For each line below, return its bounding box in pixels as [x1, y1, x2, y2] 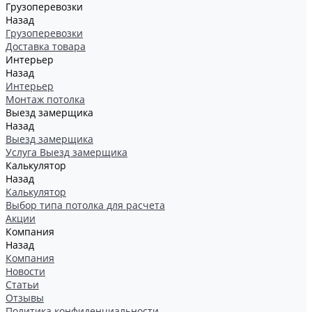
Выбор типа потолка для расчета [6, 198, 165, 212]
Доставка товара [6, 40, 86, 53]
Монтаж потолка [6, 93, 85, 106]
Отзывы [6, 291, 44, 304]
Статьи [6, 278, 39, 291]
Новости [6, 265, 45, 278]
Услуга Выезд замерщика [6, 146, 127, 159]
